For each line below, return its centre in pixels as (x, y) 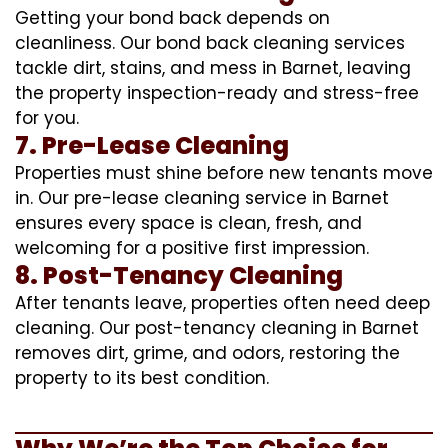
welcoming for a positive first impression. (192, 247)
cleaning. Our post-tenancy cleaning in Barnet (217, 327)
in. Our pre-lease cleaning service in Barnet (202, 197)
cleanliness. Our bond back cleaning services (210, 42)
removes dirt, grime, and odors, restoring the (207, 352)
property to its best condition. (142, 377)
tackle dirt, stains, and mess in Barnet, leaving (213, 67)
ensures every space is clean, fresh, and (188, 222)
